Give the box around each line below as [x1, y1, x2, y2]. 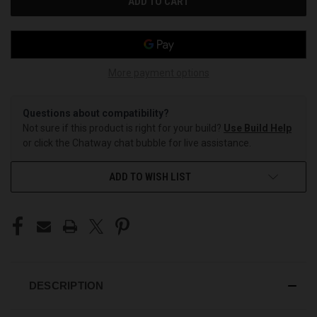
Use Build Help [224, 122, 292, 134]
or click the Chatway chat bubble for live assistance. [23, 137, 251, 149]
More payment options [108, 67, 209, 79]
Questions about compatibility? [23, 107, 169, 119]
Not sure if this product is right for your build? [23, 122, 224, 134]
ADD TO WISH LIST [109, 170, 191, 183]
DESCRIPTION [28, 279, 104, 292]
